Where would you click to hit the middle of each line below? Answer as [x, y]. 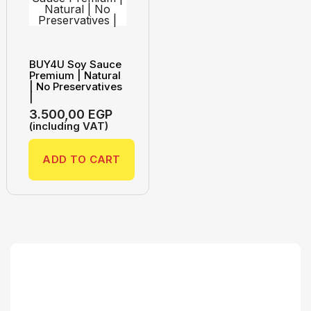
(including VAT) [69, 126]
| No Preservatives [76, 87]
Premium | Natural [75, 76]
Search [46, 291]
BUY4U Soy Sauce [76, 65]
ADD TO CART [82, 160]
